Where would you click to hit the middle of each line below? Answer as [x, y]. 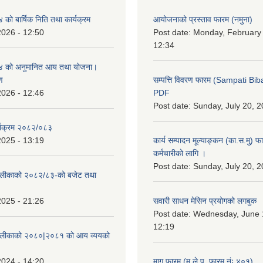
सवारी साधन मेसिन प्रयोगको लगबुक [205, 201]
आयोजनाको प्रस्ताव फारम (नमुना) [203, 19]
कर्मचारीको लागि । [180, 153]
